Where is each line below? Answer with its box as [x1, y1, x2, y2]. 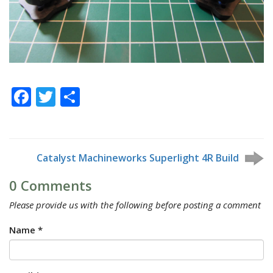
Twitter [55, 83, 121, 110]
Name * [9, 223, 43, 236]
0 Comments [9, 175, 92, 194]
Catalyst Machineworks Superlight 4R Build [37, 151, 239, 165]
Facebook [31, 83, 117, 110]
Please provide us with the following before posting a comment [9, 198, 261, 211]
